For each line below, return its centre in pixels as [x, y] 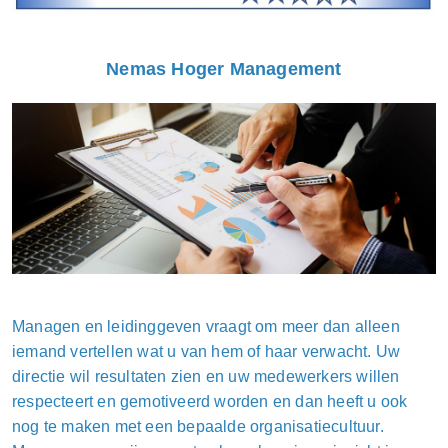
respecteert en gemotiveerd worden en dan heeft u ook [210, 402]
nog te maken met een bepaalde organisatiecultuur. [198, 427]
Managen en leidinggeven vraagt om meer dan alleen [206, 327]
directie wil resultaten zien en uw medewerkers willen [206, 377]
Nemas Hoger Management [224, 68]
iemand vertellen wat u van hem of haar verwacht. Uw [206, 352]
